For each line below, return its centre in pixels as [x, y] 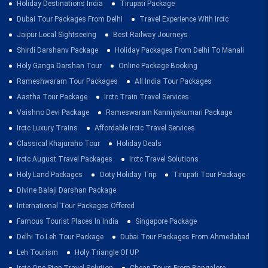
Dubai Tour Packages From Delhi [70, 19]
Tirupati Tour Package [209, 174]
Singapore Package [166, 221]
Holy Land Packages [50, 174]
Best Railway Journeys [150, 34]
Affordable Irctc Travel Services [145, 128]
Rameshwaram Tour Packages [67, 81]
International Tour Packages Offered [76, 205]
